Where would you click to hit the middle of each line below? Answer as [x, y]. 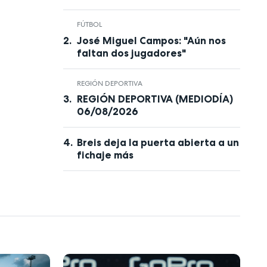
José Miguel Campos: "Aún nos [151, 40]
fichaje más [105, 155]
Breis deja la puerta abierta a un [158, 143]
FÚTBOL [89, 25]
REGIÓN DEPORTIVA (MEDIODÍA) [155, 99]
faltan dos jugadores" [131, 53]
